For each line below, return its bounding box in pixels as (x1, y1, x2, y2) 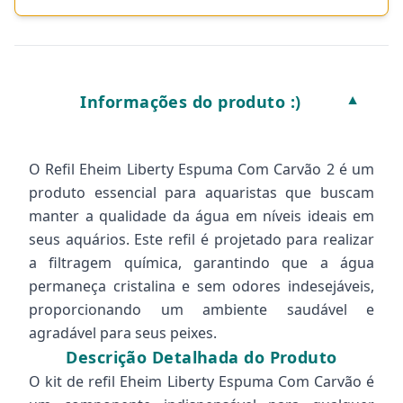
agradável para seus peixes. (29, 323, 217, 343)
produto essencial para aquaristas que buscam (29, 183, 374, 202)
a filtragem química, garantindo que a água (29, 253, 374, 273)
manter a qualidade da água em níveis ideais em (29, 206, 374, 226)
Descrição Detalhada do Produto (66, 346, 337, 368)
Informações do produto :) (80, 91, 301, 112)
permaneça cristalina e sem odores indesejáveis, (29, 276, 374, 296)
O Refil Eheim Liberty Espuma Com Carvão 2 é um (29, 159, 374, 179)
